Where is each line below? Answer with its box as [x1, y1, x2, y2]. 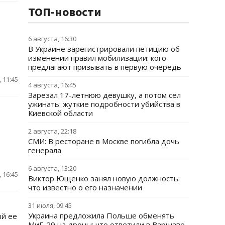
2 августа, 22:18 [28, 127, 76, 136]
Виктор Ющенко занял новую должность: [28, 173, 180, 183]
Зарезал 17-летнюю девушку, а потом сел [28, 90, 181, 100]
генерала [28, 145, 61, 155]
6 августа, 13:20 [28, 164, 76, 173]
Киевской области [28, 108, 93, 118]
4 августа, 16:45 [28, 80, 76, 89]
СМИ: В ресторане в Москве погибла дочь [28, 136, 179, 146]
